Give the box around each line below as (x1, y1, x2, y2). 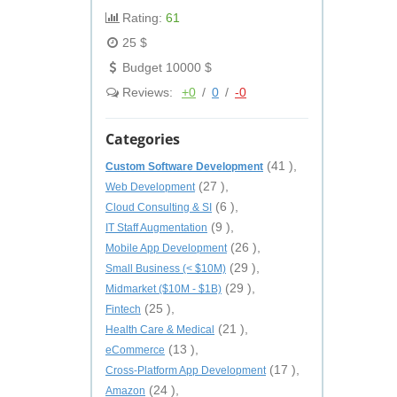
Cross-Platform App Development (105, 364, 266, 377)
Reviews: (119, 85, 176, 99)
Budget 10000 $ (119, 60, 212, 74)
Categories (105, 129, 180, 149)
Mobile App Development (105, 242, 227, 254)
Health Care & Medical (105, 323, 214, 336)
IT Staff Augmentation (105, 222, 207, 234)
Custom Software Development (105, 160, 263, 173)
